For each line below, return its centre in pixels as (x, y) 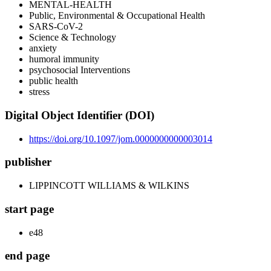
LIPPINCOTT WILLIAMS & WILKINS (109, 186)
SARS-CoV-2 (56, 27)
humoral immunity (64, 59)
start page (29, 209)
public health (54, 81)
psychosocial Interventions (80, 70)
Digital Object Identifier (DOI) (80, 116)
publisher (28, 162)
